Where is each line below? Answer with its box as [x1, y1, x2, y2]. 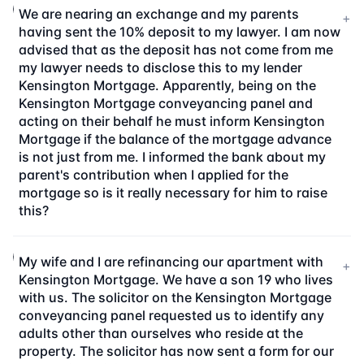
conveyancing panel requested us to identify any [19, 307, 325, 323]
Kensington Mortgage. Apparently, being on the [19, 77, 317, 93]
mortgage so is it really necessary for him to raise [19, 184, 328, 201]
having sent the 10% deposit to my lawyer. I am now [19, 24, 341, 40]
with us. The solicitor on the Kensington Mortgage [19, 289, 332, 305]
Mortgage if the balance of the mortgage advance [19, 131, 332, 147]
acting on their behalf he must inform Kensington [19, 113, 326, 129]
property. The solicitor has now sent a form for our [19, 343, 335, 359]
